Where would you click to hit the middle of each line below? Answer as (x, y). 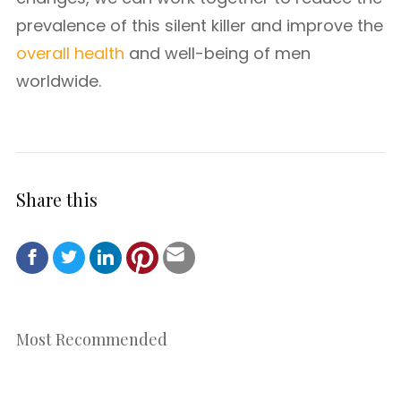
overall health (70, 53)
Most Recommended (92, 339)
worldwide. (59, 81)
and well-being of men (218, 53)
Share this (57, 199)
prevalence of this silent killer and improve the (200, 26)
